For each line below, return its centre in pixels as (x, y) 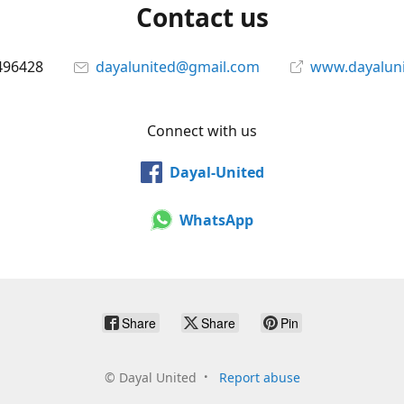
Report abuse (259, 377)
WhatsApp (216, 220)
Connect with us (202, 131)
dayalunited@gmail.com (178, 67)
